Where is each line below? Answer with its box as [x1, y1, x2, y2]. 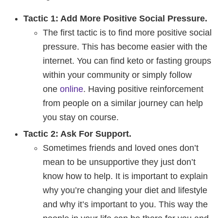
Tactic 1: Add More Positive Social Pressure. [23, 13, 207, 23]
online [60, 84, 83, 94]
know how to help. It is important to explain [43, 171, 208, 181]
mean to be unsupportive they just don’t [43, 157, 196, 167]
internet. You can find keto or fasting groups [43, 55, 211, 66]
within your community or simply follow [43, 70, 192, 80]
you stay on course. [43, 112, 119, 122]
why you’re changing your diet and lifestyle [43, 185, 207, 195]
